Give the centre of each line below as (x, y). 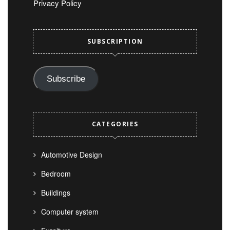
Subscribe (66, 79)
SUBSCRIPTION (115, 41)
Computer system (70, 212)
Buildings (56, 193)
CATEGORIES (115, 124)
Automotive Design (72, 155)
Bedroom (56, 174)
